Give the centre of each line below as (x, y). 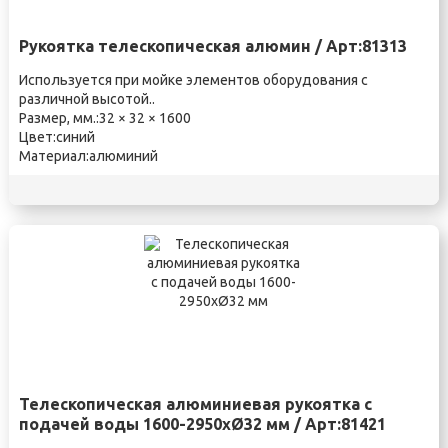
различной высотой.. (86, 99)
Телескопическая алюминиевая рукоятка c (195, 404)
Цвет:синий (56, 137)
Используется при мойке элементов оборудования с (193, 80)
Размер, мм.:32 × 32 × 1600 (104, 118)
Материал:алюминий (88, 156)
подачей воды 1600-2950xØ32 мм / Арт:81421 (202, 424)
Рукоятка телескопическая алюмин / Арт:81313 (212, 46)
